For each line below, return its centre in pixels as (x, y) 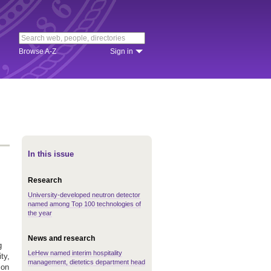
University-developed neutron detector (84, 195)
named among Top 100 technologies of (84, 204)
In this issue (51, 154)
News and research (61, 238)
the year (40, 213)
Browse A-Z (38, 51)
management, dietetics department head (87, 262)
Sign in (122, 51)
